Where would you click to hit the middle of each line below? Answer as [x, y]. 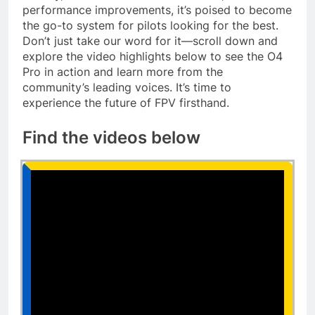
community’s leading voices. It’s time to [127, 88]
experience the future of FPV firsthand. [126, 103]
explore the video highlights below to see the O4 [153, 57]
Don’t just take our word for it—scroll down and [150, 41]
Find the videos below [111, 138]
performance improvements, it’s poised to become [157, 10]
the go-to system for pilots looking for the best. [150, 26]
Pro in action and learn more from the [123, 72]
